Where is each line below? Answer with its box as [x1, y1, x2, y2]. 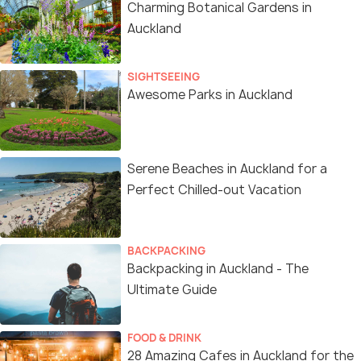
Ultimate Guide [127, 281, 217, 298]
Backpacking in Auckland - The [127, 260, 309, 277]
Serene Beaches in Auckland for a [127, 160, 327, 177]
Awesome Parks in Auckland [127, 86, 293, 103]
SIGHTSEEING [127, 69, 200, 84]
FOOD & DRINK [127, 330, 201, 345]
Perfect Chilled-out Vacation [127, 181, 301, 198]
